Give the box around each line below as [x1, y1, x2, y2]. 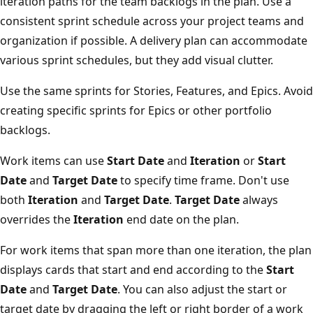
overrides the [10, 212, 84, 228]
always [250, 192, 289, 208]
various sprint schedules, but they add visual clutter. [10, 52, 284, 68]
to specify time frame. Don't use [128, 173, 300, 189]
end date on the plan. [134, 212, 249, 228]
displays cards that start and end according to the [10, 262, 277, 278]
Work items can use [10, 153, 117, 169]
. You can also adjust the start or [128, 282, 298, 298]
